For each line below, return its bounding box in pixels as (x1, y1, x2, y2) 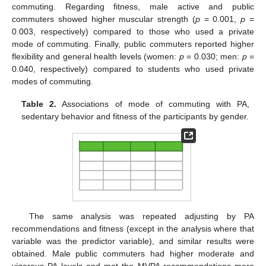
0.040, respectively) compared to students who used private (12, 64, 254, 74)
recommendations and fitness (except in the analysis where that (12, 223, 254, 233)
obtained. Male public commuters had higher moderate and (12, 248, 254, 258)
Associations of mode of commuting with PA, (56, 99, 249, 109)
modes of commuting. (12, 76, 93, 86)
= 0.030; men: (183, 51, 242, 61)
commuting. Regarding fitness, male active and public (12, 1, 254, 11)
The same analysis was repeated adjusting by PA (28, 211, 254, 221)
